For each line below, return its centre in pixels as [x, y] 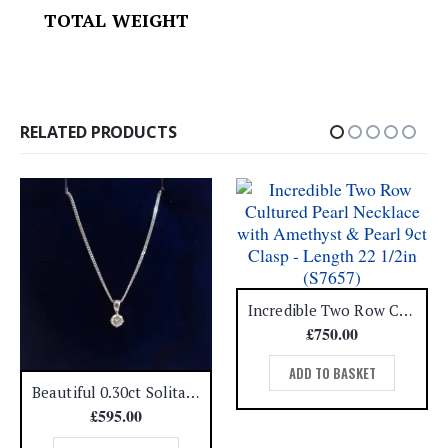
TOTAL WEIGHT [139, 20]
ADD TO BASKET [332, 372]
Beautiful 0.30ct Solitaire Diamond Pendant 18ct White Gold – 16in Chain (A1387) [193, 391]
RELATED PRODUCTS [98, 131]
